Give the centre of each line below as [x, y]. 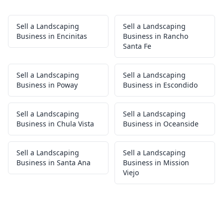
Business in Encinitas [52, 36]
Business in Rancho [156, 36]
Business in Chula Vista [55, 124]
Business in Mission [156, 163]
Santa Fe [137, 46]
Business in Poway [47, 85]
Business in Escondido [160, 85]
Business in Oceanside [161, 124]
